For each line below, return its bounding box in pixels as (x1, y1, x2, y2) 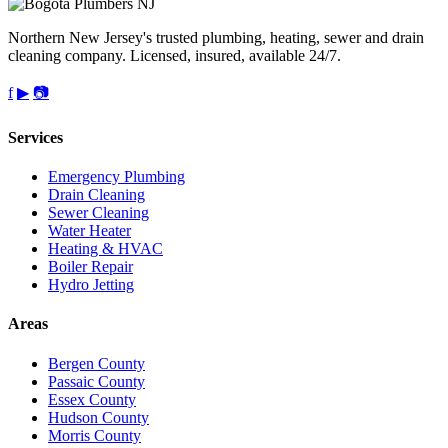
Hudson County (48, 408, 149, 426)
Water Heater (48, 222, 131, 240)
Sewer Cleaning (48, 204, 149, 222)
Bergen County (48, 354, 145, 372)
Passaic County (48, 372, 145, 390)
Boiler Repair (48, 258, 133, 276)
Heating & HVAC (48, 240, 163, 258)
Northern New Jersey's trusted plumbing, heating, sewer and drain (8, 28, 424, 46)
